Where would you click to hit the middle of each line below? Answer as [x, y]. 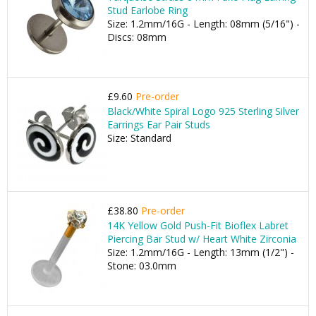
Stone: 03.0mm [142, 266]
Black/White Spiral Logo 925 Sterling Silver [203, 111]
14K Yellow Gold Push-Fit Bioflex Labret [198, 225]
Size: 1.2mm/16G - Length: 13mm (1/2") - [201, 252]
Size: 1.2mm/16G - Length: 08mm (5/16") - [203, 24]
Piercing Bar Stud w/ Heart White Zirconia [202, 239]
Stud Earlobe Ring [147, 10]
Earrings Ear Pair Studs [159, 124]
